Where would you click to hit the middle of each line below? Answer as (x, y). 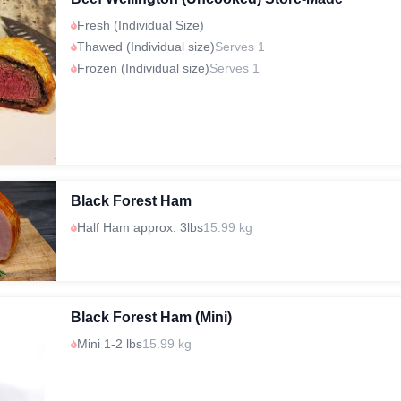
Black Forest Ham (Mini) (152, 318)
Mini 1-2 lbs (110, 344)
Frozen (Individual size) (144, 68)
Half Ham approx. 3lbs (141, 228)
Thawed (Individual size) (146, 47)
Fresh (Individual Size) (141, 26)
